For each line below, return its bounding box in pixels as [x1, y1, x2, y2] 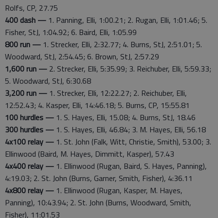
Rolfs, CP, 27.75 [5, 2, 58, 14]
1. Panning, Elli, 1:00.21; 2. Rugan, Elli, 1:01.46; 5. [46, 14, 207, 26]
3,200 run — [5, 87, 47, 99]
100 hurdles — [5, 111, 54, 123]
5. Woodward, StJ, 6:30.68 [5, 75, 91, 87]
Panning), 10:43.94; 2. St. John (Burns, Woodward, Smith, [5, 197, 191, 208]
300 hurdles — [5, 124, 54, 135]
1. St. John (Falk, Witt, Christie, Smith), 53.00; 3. [54, 136, 211, 147]
